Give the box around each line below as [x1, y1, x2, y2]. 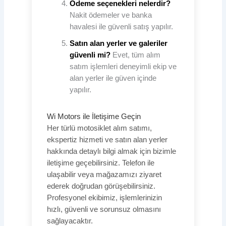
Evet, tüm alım [110, 50, 160, 59]
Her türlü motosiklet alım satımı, [46, 124, 152, 132]
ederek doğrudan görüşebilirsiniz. [46, 182, 155, 190]
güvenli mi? [69, 50, 110, 59]
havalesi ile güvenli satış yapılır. [69, 22, 173, 31]
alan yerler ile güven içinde [69, 74, 156, 82]
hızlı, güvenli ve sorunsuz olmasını [46, 205, 161, 213]
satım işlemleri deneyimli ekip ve [69, 62, 177, 71]
